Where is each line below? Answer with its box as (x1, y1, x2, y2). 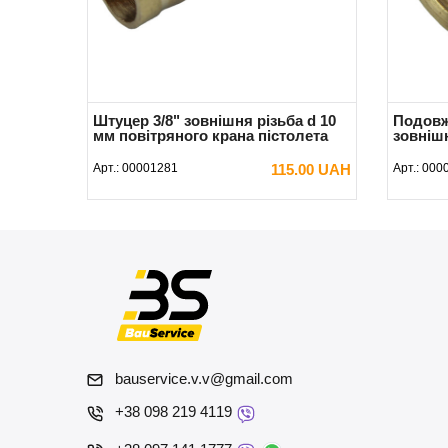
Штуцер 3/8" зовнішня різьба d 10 (93, 111, 336, 129)
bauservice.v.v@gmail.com (115, 369, 293, 387)
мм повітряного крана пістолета (93, 126, 328, 144)
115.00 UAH (271, 160, 351, 178)
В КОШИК (194, 196, 250, 211)
